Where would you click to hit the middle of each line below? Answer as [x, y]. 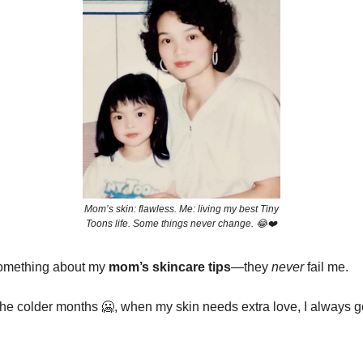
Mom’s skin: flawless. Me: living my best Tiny [181, 209]
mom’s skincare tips [170, 267]
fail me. [326, 267]
